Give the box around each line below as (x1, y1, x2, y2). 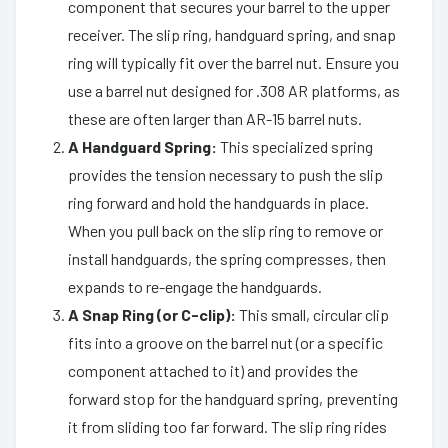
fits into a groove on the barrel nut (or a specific (68, 332, 383, 352)
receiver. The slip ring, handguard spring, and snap (68, 24, 396, 44)
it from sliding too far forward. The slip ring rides (68, 416, 387, 436)
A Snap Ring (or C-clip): (68, 304, 236, 324)
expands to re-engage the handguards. (68, 276, 322, 296)
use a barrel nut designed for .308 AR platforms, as (68, 80, 400, 100)
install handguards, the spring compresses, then (68, 248, 386, 268)
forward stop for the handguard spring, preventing (68, 388, 398, 408)
